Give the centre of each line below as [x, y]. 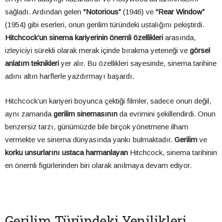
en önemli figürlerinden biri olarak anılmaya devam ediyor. [98, 166]
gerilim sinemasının [85, 114]
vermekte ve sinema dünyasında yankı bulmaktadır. [90, 140]
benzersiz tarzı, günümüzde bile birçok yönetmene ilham [97, 127]
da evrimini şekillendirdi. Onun [166, 114]
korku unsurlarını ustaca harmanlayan [66, 153]
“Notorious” [102, 12]
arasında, [179, 38]
